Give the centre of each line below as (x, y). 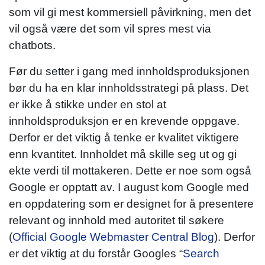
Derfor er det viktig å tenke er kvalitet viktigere (124, 137)
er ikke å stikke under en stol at (88, 104)
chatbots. (32, 45)
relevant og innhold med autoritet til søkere (117, 220)
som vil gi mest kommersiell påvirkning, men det (130, 12)
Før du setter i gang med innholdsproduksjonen (129, 71)
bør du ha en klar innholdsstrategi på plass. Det (129, 88)
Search (201, 253)
